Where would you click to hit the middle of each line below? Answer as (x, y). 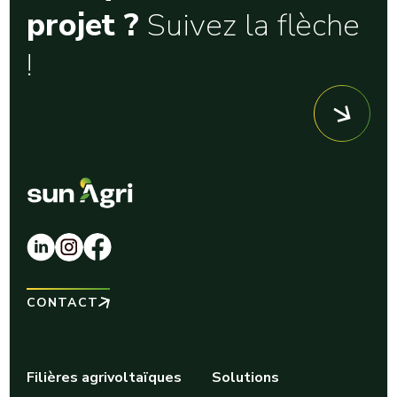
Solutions (245, 377)
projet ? (83, 25)
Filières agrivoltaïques (104, 377)
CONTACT (62, 302)
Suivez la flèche (249, 25)
